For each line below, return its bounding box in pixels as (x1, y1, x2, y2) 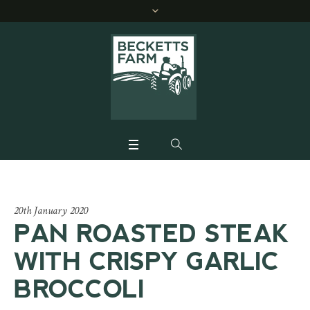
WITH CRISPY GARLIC (14, 248, 279, 275)
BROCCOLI (14, 275, 144, 303)
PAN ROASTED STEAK (14, 220, 289, 248)
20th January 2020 (14, 203, 88, 218)
